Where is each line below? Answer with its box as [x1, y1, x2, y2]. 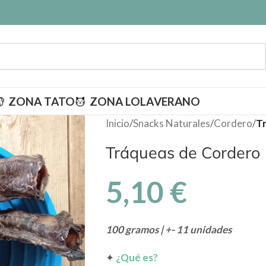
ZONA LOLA [90, 94, 154, 108]
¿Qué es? [115, 251, 158, 264]
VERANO [154, 94, 200, 108]
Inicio [105, 117, 129, 129]
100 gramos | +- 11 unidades [105, 223, 232, 236]
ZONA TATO [8, 94, 75, 108]
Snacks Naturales [132, 117, 210, 129]
